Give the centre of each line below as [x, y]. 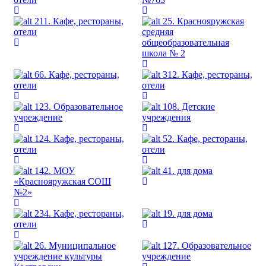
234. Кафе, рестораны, [79, 213]
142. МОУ [55, 170]
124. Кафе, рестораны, [79, 138]
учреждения [166, 117]
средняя [158, 31]
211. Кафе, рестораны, [79, 21]
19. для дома [188, 213]
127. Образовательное [207, 245]
